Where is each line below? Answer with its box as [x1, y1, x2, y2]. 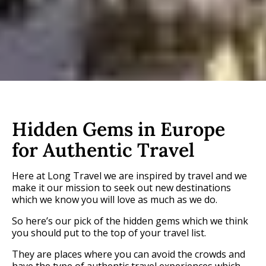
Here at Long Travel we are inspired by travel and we [12, 169, 247, 182]
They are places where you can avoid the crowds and [12, 247, 245, 261]
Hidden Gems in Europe [12, 116, 225, 141]
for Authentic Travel [12, 137, 195, 162]
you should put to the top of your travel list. [12, 226, 206, 239]
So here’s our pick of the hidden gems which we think [12, 214, 248, 227]
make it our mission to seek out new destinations [12, 180, 231, 194]
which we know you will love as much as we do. [12, 192, 217, 206]
